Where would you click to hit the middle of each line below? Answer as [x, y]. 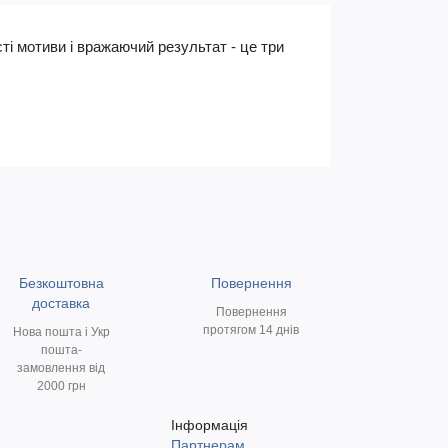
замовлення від [61, 368]
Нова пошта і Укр [61, 332]
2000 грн [61, 386]
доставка [61, 303]
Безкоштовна [61, 283]
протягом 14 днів [251, 330]
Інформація [209, 425]
